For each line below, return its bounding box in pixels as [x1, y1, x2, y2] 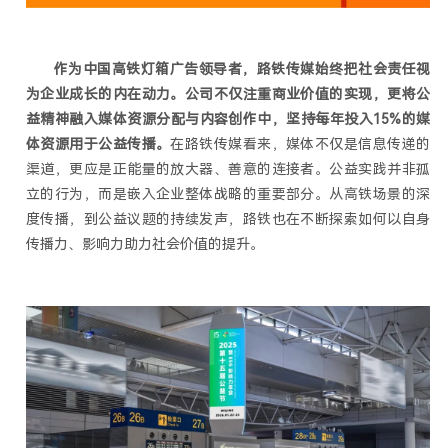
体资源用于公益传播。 [26, 136, 171, 153]
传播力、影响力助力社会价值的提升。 [26, 236, 264, 253]
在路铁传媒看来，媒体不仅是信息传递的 [170, 136, 431, 153]
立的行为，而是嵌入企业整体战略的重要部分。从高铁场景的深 [26, 186, 430, 203]
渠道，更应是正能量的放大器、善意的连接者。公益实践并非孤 [26, 161, 430, 178]
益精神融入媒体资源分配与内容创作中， [26, 111, 287, 128]
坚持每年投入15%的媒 [286, 111, 431, 128]
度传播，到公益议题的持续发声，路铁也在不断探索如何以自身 [26, 211, 430, 228]
